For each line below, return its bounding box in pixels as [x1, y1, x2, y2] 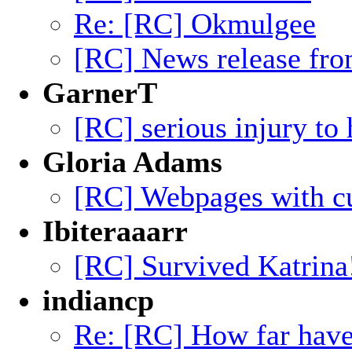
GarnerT [42, 76, 157, 109]
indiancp [42, 284, 154, 317]
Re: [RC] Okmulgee [74, 7, 316, 40]
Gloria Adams [42, 145, 222, 178]
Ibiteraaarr [42, 214, 188, 247]
